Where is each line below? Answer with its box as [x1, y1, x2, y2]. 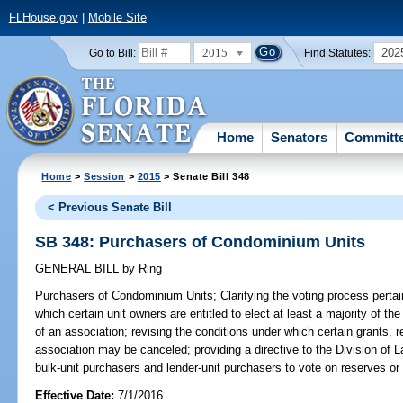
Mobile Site [87, 11, 147, 25]
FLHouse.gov [8, 11, 78, 25]
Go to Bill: [88, 47, 136, 58]
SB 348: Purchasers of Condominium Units [35, 232, 366, 251]
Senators [271, 129, 328, 145]
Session [84, 170, 126, 182]
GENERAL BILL [35, 262, 123, 276]
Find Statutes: [304, 47, 372, 58]
